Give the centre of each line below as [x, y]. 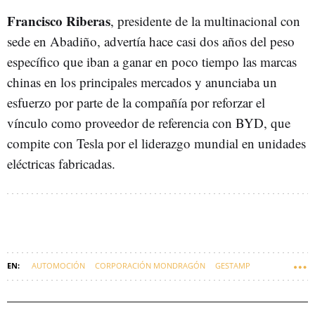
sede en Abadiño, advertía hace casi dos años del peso [151, 41]
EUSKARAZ [258, 290]
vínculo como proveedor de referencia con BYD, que [149, 123]
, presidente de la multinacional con [205, 21]
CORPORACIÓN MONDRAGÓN [150, 265]
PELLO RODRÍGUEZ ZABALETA [139, 290]
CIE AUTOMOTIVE [44, 290]
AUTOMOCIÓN [58, 265]
